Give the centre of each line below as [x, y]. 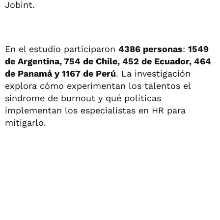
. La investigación [153, 73]
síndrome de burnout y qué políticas [83, 98]
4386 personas [151, 49]
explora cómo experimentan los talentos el [98, 85]
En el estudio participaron [62, 49]
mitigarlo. [26, 122]
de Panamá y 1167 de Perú [60, 73]
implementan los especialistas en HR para [95, 110]
